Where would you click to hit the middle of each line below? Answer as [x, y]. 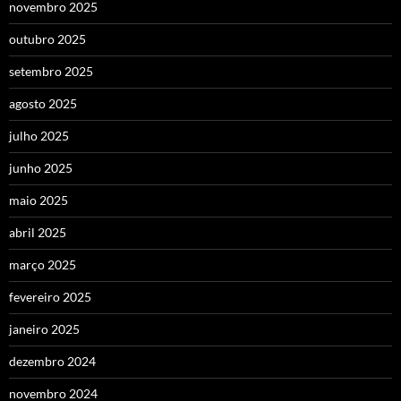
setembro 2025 [51, 71]
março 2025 [43, 264]
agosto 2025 [43, 103]
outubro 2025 [47, 38]
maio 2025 [38, 200]
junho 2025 [41, 167]
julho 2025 [39, 135]
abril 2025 [38, 232]
